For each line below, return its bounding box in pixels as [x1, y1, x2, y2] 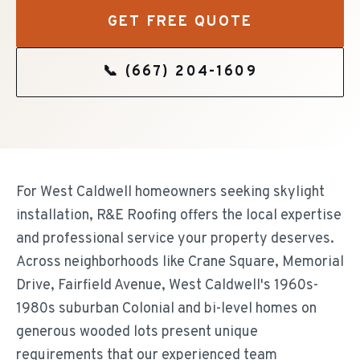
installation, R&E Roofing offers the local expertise [16, 207, 342, 225]
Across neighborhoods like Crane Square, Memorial [16, 253, 344, 272]
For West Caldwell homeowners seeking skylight [16, 183, 325, 202]
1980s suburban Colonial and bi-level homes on [16, 300, 317, 318]
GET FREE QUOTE [107, 13, 253, 31]
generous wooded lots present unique [16, 323, 258, 342]
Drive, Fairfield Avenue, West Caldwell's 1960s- [16, 276, 318, 295]
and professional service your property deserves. [16, 230, 334, 248]
